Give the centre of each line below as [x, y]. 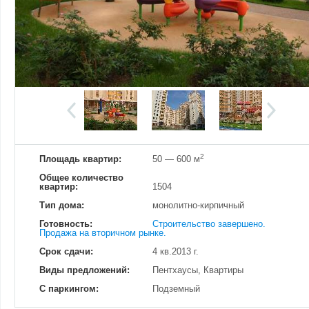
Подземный [176, 289]
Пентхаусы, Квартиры [198, 270]
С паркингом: [69, 289]
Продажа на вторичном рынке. [103, 233]
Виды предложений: [84, 270]
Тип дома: [62, 205]
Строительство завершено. [209, 224]
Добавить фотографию [81, 72]
